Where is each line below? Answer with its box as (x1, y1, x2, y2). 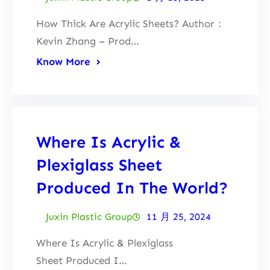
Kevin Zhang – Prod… (36, 34, 139, 47)
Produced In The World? (36, 177, 228, 198)
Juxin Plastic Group (46, 210, 133, 222)
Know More (36, 55, 90, 67)
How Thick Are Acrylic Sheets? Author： (36, 17, 225, 30)
